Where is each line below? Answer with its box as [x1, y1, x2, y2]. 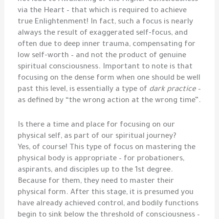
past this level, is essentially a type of [18, 85, 150, 94]
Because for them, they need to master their [18, 177, 175, 186]
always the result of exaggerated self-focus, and [18, 29, 188, 38]
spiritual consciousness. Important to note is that [18, 63, 193, 71]
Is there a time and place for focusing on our [18, 121, 175, 130]
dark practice [149, 85, 197, 94]
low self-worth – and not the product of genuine [18, 51, 187, 60]
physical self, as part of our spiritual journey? [18, 132, 177, 141]
